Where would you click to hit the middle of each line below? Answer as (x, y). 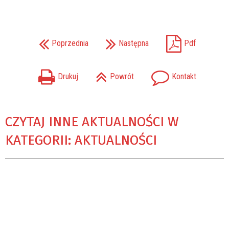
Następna (133, 43)
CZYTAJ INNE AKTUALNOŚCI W (92, 122)
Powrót (122, 77)
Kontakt (184, 77)
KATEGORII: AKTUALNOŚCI (81, 141)
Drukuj (68, 77)
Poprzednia (70, 43)
